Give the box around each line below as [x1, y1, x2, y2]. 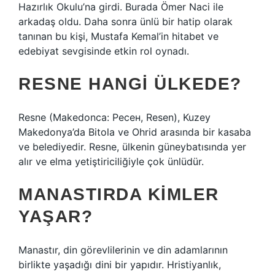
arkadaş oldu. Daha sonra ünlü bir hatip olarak [18, 15, 233, 28]
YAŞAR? [18, 207, 93, 226]
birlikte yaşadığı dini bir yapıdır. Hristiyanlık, [18, 258, 221, 271]
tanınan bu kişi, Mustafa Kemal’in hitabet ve [18, 30, 219, 42]
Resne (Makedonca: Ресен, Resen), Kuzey [18, 111, 211, 123]
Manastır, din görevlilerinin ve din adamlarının [18, 244, 228, 256]
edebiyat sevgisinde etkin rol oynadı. [18, 45, 189, 57]
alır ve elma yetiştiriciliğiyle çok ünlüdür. [18, 155, 204, 168]
